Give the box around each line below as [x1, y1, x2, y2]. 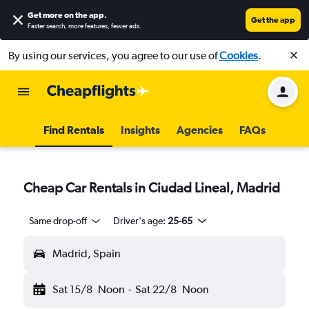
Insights [121, 123, 160, 136]
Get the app [251, 15, 295, 25]
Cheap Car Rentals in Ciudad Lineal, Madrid [23, 179, 280, 195]
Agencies [177, 123, 223, 136]
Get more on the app [28, 10, 104, 20]
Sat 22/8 [134, 283, 177, 296]
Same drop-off [29, 215, 87, 226]
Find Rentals [43, 123, 104, 136]
